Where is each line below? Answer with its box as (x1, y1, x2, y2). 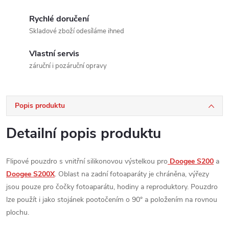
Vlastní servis (29, 48, 79, 59)
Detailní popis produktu (6, 124, 161, 143)
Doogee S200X (6, 169, 55, 179)
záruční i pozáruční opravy (29, 61, 107, 71)
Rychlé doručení (29, 13, 89, 25)
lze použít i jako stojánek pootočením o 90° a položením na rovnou (6, 195, 217, 204)
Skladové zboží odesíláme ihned (29, 27, 124, 36)
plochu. (6, 208, 29, 217)
